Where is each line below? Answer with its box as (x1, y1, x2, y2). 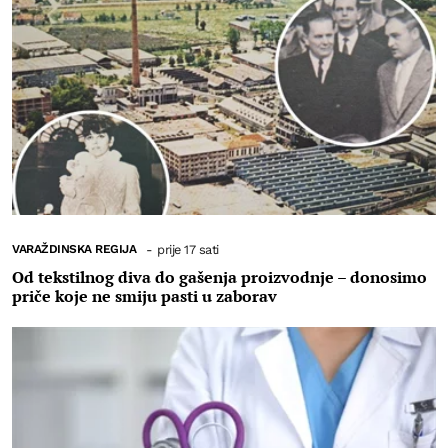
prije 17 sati (157, 241, 219, 257)
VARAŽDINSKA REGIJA (12, 241, 136, 256)
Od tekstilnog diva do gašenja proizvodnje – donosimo (12, 265, 427, 288)
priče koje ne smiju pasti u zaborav (12, 284, 277, 307)
